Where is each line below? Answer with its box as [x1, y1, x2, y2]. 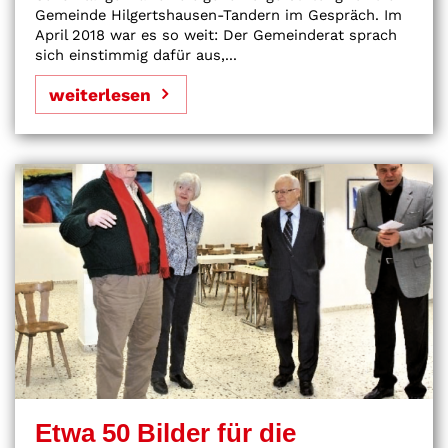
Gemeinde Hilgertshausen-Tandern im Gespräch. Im [35, 5, 402, 24]
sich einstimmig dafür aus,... [35, 45, 237, 64]
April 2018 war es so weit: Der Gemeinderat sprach [35, 25, 397, 44]
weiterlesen [49, 84, 151, 105]
